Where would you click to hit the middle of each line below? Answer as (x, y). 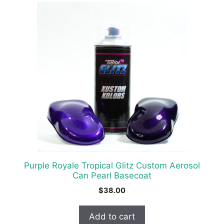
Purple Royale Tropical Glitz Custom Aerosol (112, 165)
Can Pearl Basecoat (112, 175)
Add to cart (112, 216)
